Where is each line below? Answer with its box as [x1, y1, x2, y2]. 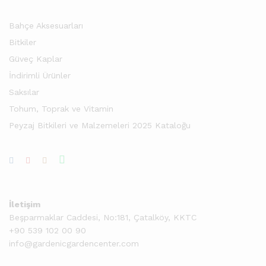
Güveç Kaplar [9, 54, 62, 64]
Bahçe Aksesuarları [9, 21, 83, 30]
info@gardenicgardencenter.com [9, 239, 139, 248]
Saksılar [9, 87, 39, 97]
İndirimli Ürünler [9, 71, 71, 80]
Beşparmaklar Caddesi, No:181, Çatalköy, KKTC [9, 213, 197, 222]
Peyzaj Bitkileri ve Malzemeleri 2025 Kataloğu [9, 121, 191, 130]
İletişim [9, 199, 40, 209]
